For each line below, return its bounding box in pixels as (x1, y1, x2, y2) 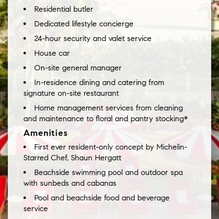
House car (34, 48, 70, 58)
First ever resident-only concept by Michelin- (34, 142, 187, 152)
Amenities (23, 128, 68, 139)
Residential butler (34, 4, 93, 14)
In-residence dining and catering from (34, 78, 164, 88)
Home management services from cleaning (34, 103, 183, 113)
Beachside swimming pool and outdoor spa (34, 168, 183, 177)
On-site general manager (34, 63, 122, 73)
